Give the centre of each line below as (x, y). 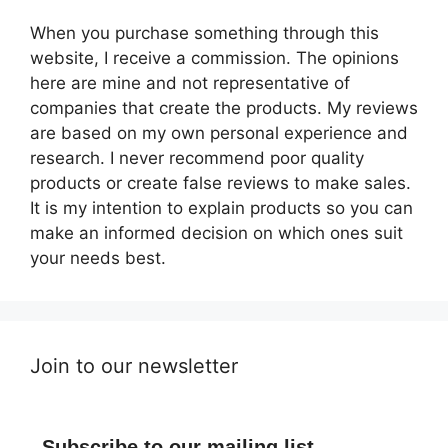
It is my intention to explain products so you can (221, 207)
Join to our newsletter (134, 365)
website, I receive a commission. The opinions (214, 57)
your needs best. (98, 257)
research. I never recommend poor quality (197, 157)
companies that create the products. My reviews (224, 107)
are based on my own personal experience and (219, 132)
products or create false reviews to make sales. (220, 182)
